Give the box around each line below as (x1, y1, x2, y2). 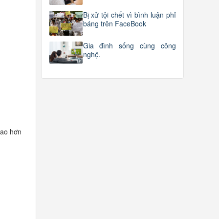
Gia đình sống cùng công (83, 40, 176, 50)
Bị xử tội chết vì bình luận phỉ (83, 9, 176, 20)
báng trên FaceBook (83, 18, 146, 28)
